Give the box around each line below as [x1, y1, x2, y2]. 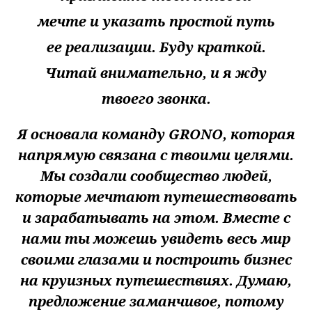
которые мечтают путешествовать [15, 187, 297, 207]
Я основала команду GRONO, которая [17, 125, 295, 144]
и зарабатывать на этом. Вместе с [22, 208, 290, 228]
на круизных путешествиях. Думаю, [20, 271, 292, 290]
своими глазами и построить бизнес [20, 250, 292, 270]
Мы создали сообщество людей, [40, 166, 272, 186]
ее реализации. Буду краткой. [46, 38, 266, 57]
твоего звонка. [101, 89, 211, 109]
